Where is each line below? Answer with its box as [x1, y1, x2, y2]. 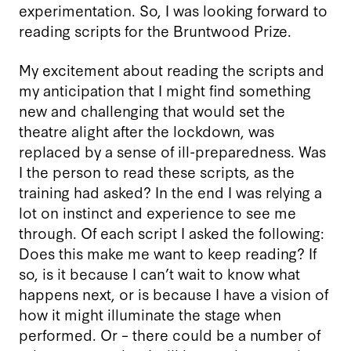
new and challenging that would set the [19, 99, 285, 121]
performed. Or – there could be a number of [19, 323, 320, 345]
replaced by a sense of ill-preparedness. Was [19, 139, 326, 161]
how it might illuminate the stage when [19, 302, 281, 324]
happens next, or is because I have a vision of [19, 282, 328, 304]
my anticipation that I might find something [19, 78, 311, 100]
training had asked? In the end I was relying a [19, 180, 322, 202]
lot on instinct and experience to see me [19, 201, 296, 223]
